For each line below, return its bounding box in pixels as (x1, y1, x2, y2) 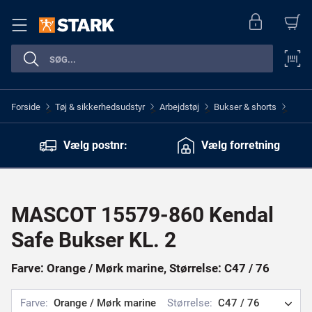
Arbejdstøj (159, 101, 199, 112)
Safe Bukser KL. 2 (11, 228, 176, 252)
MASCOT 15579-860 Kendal (11, 203, 274, 227)
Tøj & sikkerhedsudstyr (55, 101, 145, 112)
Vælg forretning (201, 138, 280, 152)
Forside (11, 101, 40, 112)
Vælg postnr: (63, 138, 127, 152)
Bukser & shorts (214, 101, 276, 112)
